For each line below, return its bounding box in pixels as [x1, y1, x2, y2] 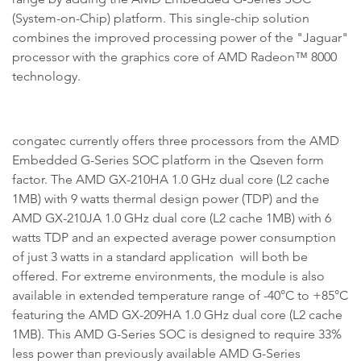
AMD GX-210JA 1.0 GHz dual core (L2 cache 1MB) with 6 [12, 210, 331, 226]
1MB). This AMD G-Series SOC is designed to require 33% [12, 326, 342, 342]
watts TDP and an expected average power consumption [12, 230, 336, 245]
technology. [12, 68, 81, 84]
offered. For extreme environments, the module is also [12, 268, 325, 284]
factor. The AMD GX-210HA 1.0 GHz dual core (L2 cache [12, 172, 330, 187]
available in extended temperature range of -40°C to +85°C [12, 288, 348, 303]
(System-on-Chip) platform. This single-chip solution [12, 10, 309, 26]
